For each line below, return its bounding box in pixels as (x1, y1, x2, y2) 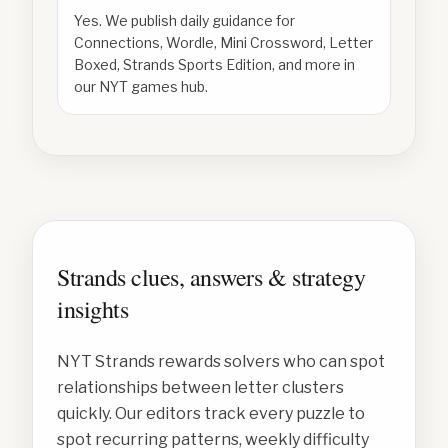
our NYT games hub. (74, 78, 208, 95)
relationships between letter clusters (57, 378, 344, 397)
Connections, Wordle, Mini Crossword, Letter (74, 34, 373, 51)
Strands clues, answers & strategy (57, 261, 366, 293)
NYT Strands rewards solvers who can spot (57, 352, 385, 371)
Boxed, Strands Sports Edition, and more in (74, 56, 355, 73)
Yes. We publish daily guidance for (74, 12, 295, 29)
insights (57, 293, 129, 325)
